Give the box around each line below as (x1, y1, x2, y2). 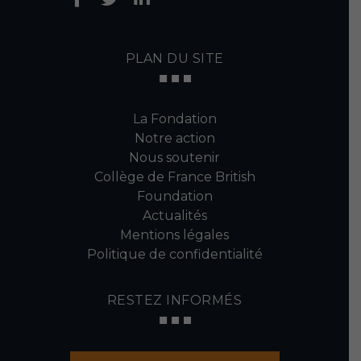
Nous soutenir (129, 150, 220, 165)
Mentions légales (120, 227, 229, 243)
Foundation (136, 189, 213, 204)
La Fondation (132, 111, 217, 127)
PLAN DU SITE (125, 51, 224, 66)
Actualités (142, 208, 207, 223)
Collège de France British (93, 169, 255, 185)
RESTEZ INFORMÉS (106, 293, 243, 308)
